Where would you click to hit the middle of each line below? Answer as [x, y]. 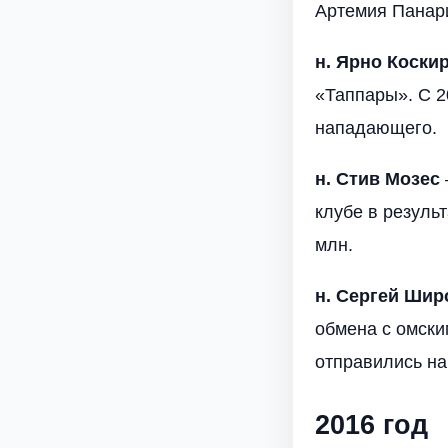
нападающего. [376, 127]
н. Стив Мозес [377, 178]
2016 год [371, 425]
